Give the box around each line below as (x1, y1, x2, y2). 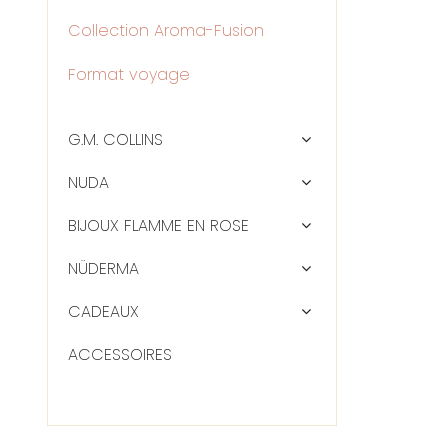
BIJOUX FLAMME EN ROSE (68, 214, 249, 237)
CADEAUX (68, 300, 139, 323)
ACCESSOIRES (68, 343, 172, 366)
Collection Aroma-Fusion (68, 19, 264, 42)
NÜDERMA (68, 257, 139, 280)
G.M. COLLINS (68, 128, 163, 151)
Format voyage (68, 63, 190, 86)
